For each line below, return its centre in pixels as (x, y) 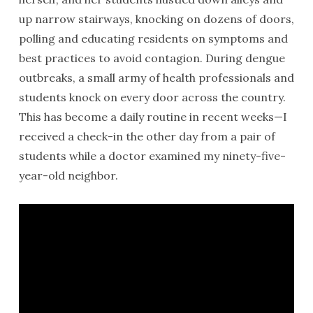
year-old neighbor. (68, 175)
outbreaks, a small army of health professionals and (156, 78)
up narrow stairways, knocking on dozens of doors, (156, 19)
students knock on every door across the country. (152, 97)
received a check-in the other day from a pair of (147, 136)
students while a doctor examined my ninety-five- (152, 156)
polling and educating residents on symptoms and (153, 38)
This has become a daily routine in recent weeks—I (153, 117)
